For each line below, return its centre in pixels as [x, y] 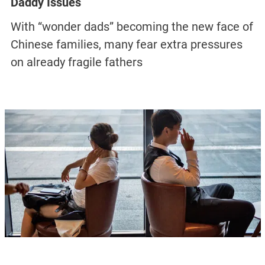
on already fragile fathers [76, 62]
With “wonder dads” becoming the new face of [132, 26]
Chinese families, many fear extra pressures [126, 44]
